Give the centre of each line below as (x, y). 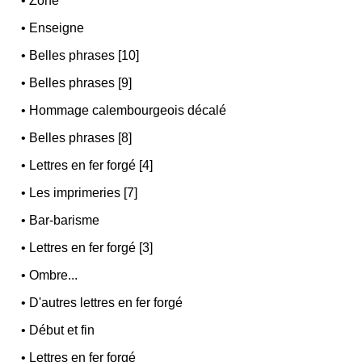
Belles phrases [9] (81, 82)
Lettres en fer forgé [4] (91, 165)
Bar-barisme (65, 220)
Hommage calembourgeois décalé (128, 110)
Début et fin (62, 330)
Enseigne (57, 27)
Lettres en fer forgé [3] (91, 247)
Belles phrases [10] (84, 55)
